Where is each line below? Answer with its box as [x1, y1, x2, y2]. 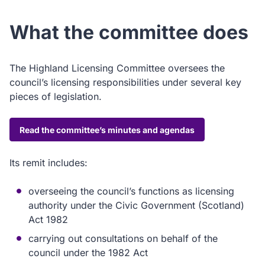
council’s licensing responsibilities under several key [9, 76, 241, 88]
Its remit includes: [9, 157, 88, 169]
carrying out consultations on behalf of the [28, 232, 218, 244]
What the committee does [9, 21, 248, 44]
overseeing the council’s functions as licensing [28, 185, 234, 197]
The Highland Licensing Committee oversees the [9, 62, 225, 74]
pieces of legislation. [9, 91, 102, 102]
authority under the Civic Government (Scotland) [28, 199, 244, 211]
